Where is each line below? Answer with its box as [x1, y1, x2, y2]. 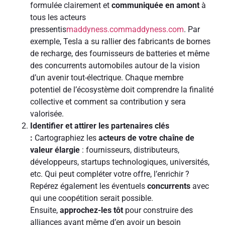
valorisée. [30, 108, 64, 119]
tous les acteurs [30, 12, 86, 22]
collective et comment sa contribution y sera [30, 96, 186, 106]
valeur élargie [30, 145, 80, 155]
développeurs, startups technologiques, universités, [30, 157, 209, 167]
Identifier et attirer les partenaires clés [30, 121, 169, 131]
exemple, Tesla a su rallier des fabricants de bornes [30, 36, 210, 46]
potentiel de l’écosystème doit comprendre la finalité [30, 84, 213, 94]
